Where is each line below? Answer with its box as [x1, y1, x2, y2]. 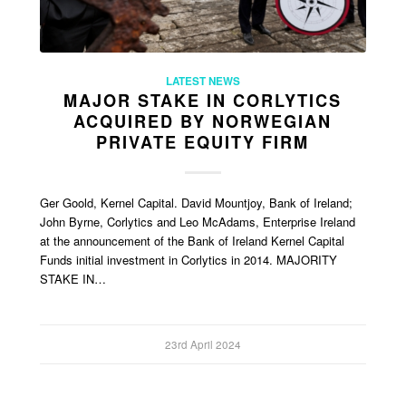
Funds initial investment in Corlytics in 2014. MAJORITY [39, 250, 337, 268]
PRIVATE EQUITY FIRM [96, 130, 310, 154]
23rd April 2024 [164, 336, 241, 352]
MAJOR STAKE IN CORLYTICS [63, 88, 343, 112]
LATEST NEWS [165, 72, 240, 89]
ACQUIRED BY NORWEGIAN [73, 109, 333, 133]
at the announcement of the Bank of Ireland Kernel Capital [39, 231, 344, 249]
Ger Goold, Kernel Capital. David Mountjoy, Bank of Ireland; [39, 193, 353, 211]
